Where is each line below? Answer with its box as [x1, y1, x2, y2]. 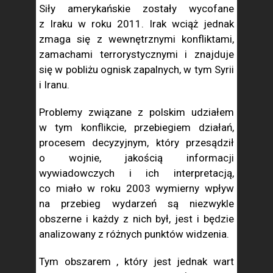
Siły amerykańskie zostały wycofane [39, 2, 234, 15]
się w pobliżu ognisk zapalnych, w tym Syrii [39, 63, 234, 76]
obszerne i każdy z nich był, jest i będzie [39, 213, 234, 225]
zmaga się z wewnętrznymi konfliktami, [39, 33, 234, 45]
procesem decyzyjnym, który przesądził [39, 136, 234, 149]
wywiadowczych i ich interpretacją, [39, 167, 234, 179]
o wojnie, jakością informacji [39, 152, 234, 164]
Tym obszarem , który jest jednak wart [39, 255, 234, 268]
